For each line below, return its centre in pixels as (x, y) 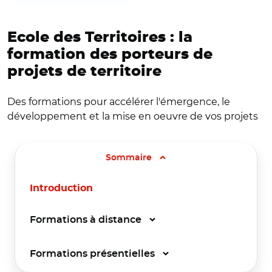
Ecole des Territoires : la (100, 37)
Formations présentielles (93, 253)
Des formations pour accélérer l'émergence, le (119, 101)
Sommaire (130, 158)
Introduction (61, 188)
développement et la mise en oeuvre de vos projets (133, 116)
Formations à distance (87, 219)
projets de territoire (84, 71)
